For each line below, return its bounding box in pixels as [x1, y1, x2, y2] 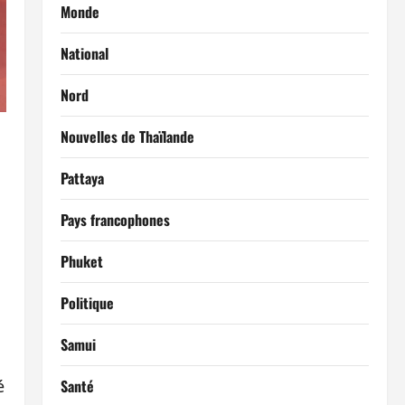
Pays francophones [60, 209, 170, 231]
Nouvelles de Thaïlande [60, 126, 194, 147]
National [60, 42, 108, 64]
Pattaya [60, 167, 104, 189]
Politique [60, 292, 114, 314]
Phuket [60, 250, 103, 272]
